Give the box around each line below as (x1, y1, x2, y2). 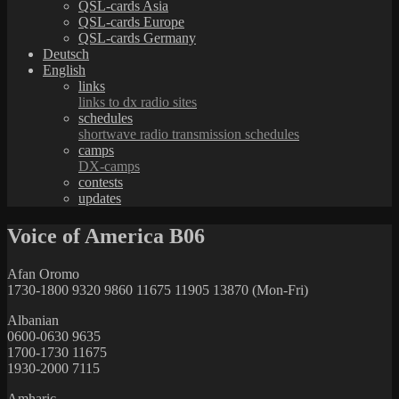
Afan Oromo (7, 265, 79, 281)
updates (78, 190, 121, 206)
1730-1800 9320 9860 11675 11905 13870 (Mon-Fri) (7, 281, 308, 297)
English (43, 61, 85, 77)
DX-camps (78, 158, 140, 174)
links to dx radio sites (78, 94, 197, 110)
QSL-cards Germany (78, 29, 196, 45)
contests (78, 174, 123, 190)
